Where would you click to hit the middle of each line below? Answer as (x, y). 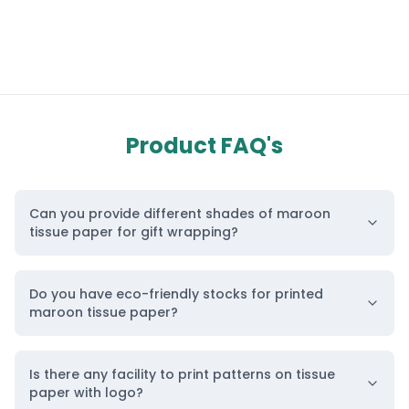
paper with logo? (86, 392)
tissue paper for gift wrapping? (134, 231)
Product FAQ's (204, 145)
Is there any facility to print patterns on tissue (182, 374)
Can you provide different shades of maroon (180, 213)
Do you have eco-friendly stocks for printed (176, 294)
